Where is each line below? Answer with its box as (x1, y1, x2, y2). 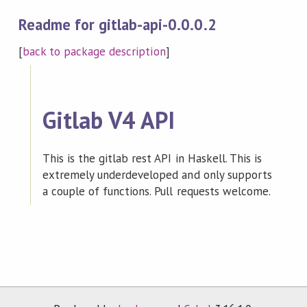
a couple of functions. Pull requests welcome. (42, 183, 271, 199)
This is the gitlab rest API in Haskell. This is (42, 150, 262, 166)
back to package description (22, 43, 166, 59)
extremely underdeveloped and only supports (42, 167, 272, 182)
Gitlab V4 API (42, 105, 175, 136)
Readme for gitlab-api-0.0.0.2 (18, 14, 217, 35)
